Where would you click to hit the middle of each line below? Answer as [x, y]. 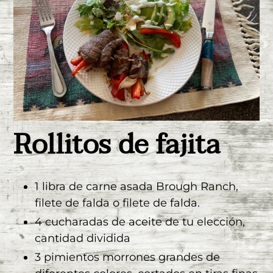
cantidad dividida [83, 238]
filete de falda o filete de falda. [117, 203]
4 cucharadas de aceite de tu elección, [140, 222]
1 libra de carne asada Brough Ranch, [136, 186]
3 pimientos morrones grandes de [127, 257]
